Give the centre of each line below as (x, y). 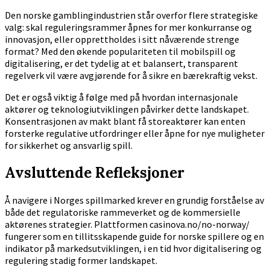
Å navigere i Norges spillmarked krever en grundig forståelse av (134, 200)
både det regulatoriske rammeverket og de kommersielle (123, 212)
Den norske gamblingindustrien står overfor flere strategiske (131, 15)
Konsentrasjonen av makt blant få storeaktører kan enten (125, 121)
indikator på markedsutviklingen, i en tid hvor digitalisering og (133, 248)
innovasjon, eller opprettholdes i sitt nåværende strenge (122, 39)
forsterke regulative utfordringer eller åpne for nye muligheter (135, 133)
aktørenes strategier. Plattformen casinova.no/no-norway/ (127, 224)
